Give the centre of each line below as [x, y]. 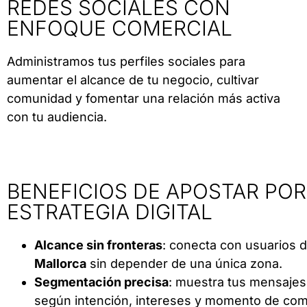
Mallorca [60, 264]
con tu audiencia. [57, 117]
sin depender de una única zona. [184, 264]
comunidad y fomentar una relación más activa [144, 99]
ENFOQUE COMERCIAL [120, 28]
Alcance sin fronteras [98, 245]
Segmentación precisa [101, 282]
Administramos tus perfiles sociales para [126, 62]
